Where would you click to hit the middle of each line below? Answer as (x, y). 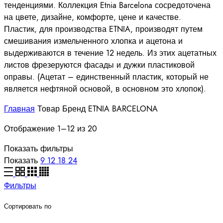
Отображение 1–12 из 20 (51, 129)
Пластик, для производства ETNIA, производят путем (103, 30)
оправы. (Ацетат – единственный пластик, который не (106, 77)
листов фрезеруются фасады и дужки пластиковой (99, 65)
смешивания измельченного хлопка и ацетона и (93, 42)
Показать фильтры (39, 149)
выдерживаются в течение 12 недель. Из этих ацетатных (110, 54)
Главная (19, 109)
